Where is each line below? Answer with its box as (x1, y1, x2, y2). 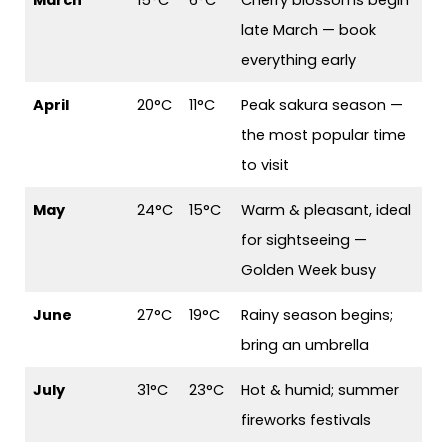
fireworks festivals (241, 410, 372, 431)
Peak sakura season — (241, 95, 404, 116)
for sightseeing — (241, 230, 368, 251)
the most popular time (241, 125, 407, 146)
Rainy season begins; (241, 305, 394, 326)
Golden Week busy (241, 260, 377, 281)
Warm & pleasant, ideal (241, 200, 412, 221)
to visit (241, 155, 290, 176)
